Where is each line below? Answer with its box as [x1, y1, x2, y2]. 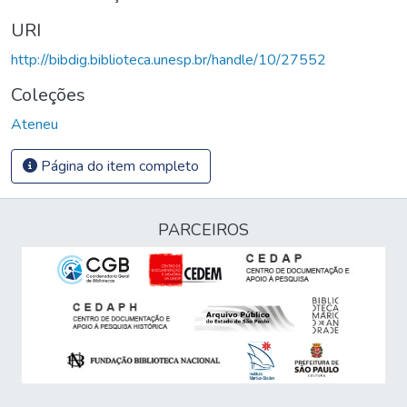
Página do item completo [37, 155, 199, 176]
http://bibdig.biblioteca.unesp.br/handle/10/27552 [11, 49, 326, 70]
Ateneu [11, 114, 58, 134]
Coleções [11, 82, 85, 107]
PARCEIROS [158, 219, 249, 241]
